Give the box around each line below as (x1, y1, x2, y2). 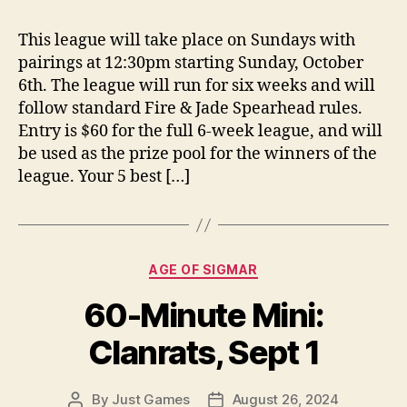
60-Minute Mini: (83, 294, 324, 335)
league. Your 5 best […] (18, 166, 190, 188)
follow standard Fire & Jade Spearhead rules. (18, 98, 362, 120)
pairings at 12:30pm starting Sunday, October (18, 53, 363, 74)
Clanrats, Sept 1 (87, 332, 320, 372)
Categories (203, 256, 283, 276)
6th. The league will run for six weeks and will (18, 75, 375, 97)
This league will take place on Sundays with (18, 30, 355, 52)
